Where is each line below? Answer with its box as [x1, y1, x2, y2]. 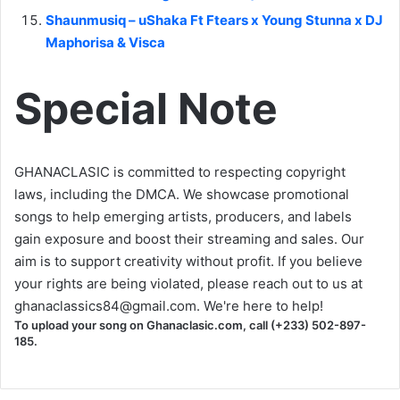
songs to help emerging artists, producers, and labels [14, 207, 352, 225]
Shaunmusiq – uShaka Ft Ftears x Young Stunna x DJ [46, 11, 383, 29]
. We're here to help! [196, 296, 323, 314]
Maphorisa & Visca [46, 33, 165, 51]
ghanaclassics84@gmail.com [14, 296, 196, 314]
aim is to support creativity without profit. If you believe [14, 252, 362, 270]
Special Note [14, 81, 278, 135]
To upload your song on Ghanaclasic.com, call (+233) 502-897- [14, 317, 366, 332]
